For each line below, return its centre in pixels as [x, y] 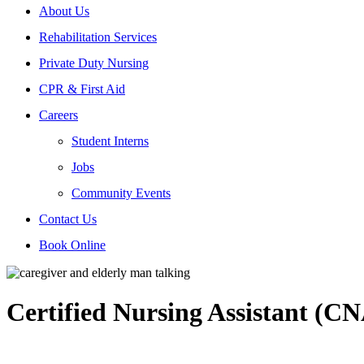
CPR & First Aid [82, 89]
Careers [58, 115]
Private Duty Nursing [94, 63]
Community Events [121, 193]
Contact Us [68, 219]
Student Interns [110, 141]
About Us [64, 11]
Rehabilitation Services [98, 37]
